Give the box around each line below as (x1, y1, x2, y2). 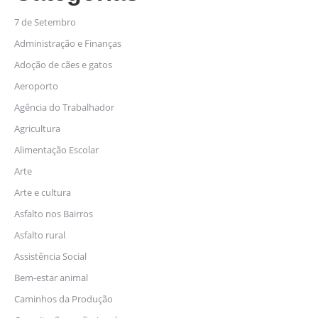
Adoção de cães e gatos (14, 58, 112, 71)
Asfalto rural (14, 229, 65, 241)
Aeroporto (14, 79, 58, 92)
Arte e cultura (14, 186, 71, 199)
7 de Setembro (14, 16, 76, 28)
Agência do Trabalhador (14, 101, 114, 114)
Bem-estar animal (14, 271, 88, 284)
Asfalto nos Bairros (14, 207, 93, 220)
